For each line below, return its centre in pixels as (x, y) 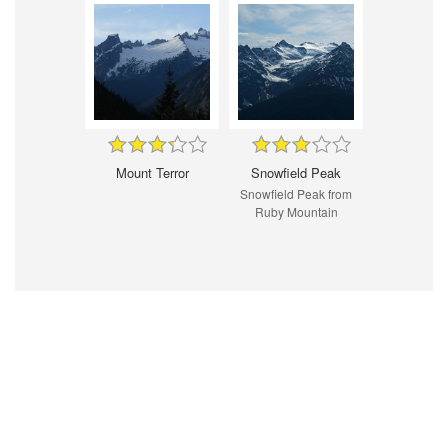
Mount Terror (152, 172)
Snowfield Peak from (296, 193)
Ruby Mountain (296, 211)
